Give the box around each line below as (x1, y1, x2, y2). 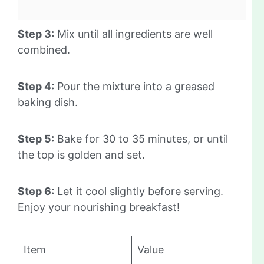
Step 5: (18, 133, 54, 146)
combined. (18, 44, 70, 57)
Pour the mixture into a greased (54, 80, 214, 93)
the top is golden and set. (18, 148, 145, 161)
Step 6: (18, 185, 54, 198)
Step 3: (18, 28, 54, 41)
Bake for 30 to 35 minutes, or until (54, 133, 228, 146)
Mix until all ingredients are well (54, 28, 213, 41)
